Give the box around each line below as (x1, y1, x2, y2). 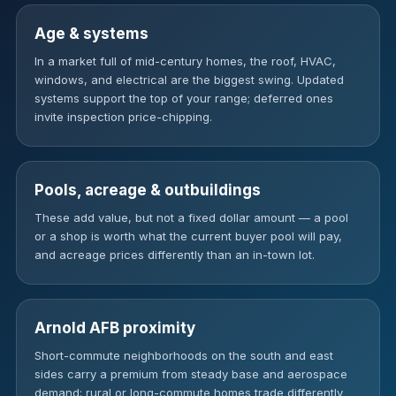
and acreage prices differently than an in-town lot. (34, 247, 315, 262)
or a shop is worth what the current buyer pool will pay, (34, 229, 342, 243)
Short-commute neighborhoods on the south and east (34, 348, 333, 362)
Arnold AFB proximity (34, 319, 195, 337)
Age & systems (34, 25, 148, 42)
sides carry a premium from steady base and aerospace (34, 367, 347, 381)
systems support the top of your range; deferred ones (34, 91, 333, 105)
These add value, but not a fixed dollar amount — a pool (34, 210, 348, 225)
